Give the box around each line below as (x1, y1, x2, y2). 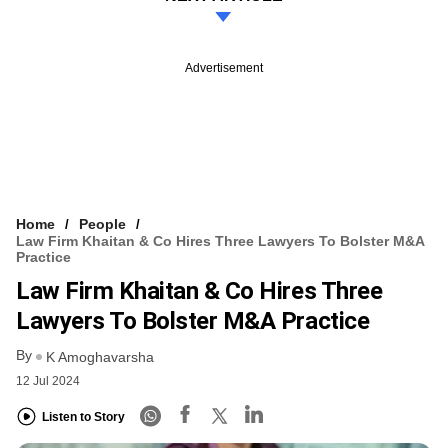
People (79, 216, 126, 233)
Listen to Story (42, 410, 125, 425)
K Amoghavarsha (46, 348, 154, 365)
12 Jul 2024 (16, 373, 80, 388)
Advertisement (185, 61, 263, 76)
